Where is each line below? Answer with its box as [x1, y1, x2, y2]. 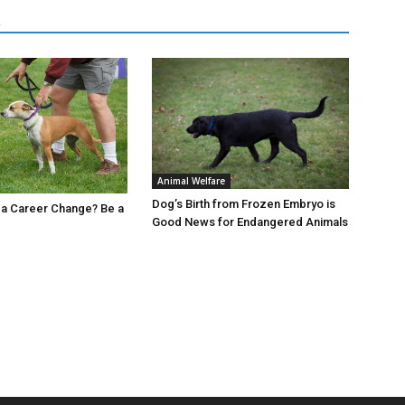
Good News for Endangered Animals [152, 215, 348, 230]
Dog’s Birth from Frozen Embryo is [152, 197, 335, 212]
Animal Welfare [157, 174, 225, 188]
